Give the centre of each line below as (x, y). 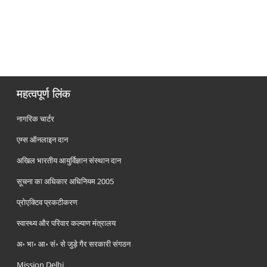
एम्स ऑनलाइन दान (43, 139)
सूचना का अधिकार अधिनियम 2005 (66, 181)
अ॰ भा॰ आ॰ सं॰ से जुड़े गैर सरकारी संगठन (74, 244)
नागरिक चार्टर (36, 119)
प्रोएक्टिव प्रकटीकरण (47, 202)
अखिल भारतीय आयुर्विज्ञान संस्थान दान (69, 160)
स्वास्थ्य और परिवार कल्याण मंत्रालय (66, 223)
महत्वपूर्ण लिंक (44, 94)
